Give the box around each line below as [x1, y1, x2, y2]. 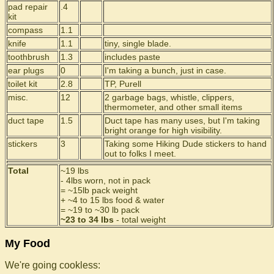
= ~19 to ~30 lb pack [61, 205, 139, 215]
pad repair [8, 2, 48, 12]
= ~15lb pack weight [61, 185, 138, 195]
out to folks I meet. [105, 149, 176, 158]
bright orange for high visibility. [105, 125, 222, 135]
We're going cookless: [5, 260, 100, 270]
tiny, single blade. [105, 39, 171, 48]
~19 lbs [61, 166, 89, 176]
